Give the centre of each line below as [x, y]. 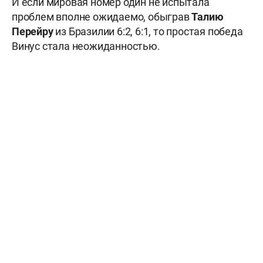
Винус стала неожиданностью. [86, 46]
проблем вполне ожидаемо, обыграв [102, 17]
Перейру [34, 32]
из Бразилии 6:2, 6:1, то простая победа [149, 32]
